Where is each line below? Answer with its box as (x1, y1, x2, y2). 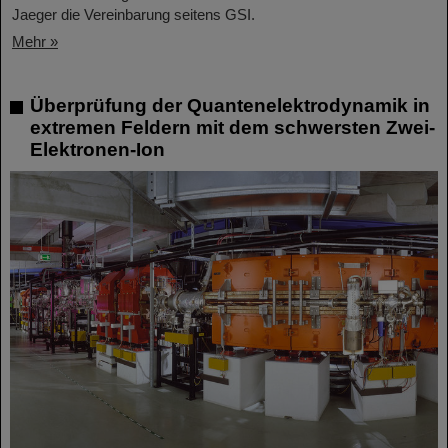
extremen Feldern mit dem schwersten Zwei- (30, 116, 435, 138)
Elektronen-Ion (30, 138, 165, 160)
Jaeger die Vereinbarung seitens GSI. (12, 5, 255, 23)
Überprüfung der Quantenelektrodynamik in (30, 94, 430, 116)
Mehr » (12, 32, 58, 50)
